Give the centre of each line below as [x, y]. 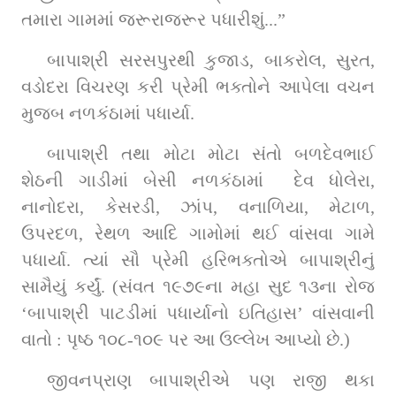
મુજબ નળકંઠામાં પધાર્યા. [108, 113]
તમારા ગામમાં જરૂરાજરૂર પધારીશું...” [153, 19]
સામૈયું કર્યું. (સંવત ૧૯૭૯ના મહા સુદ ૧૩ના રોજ [198, 286]
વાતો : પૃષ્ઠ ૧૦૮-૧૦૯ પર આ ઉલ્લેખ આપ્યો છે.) [186, 339]
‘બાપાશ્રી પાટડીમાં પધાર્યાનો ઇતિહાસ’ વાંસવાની [198, 312]
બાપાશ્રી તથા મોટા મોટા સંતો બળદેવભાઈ [211, 153]
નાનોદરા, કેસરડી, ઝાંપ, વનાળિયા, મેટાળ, [198, 206]
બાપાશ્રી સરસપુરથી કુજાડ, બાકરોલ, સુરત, [211, 60]
